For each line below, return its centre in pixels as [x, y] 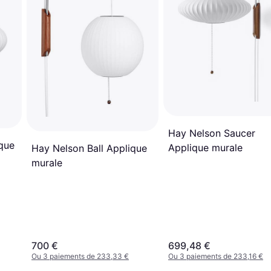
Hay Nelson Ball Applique [89, 148]
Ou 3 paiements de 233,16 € [216, 256]
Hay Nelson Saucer [212, 133]
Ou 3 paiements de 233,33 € [80, 256]
